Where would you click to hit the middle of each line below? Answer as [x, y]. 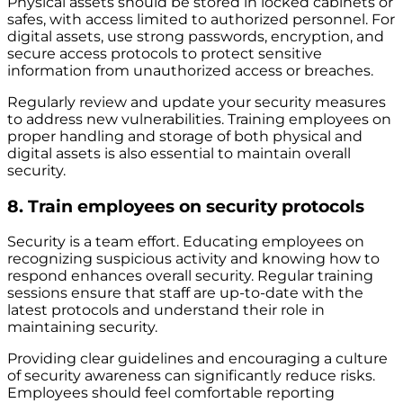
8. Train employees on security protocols [186, 206]
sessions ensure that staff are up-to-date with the [185, 293]
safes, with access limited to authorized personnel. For [201, 19]
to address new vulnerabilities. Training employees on [199, 119]
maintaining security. [82, 327]
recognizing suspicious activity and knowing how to [193, 259]
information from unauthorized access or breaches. [190, 70]
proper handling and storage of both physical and [185, 136]
